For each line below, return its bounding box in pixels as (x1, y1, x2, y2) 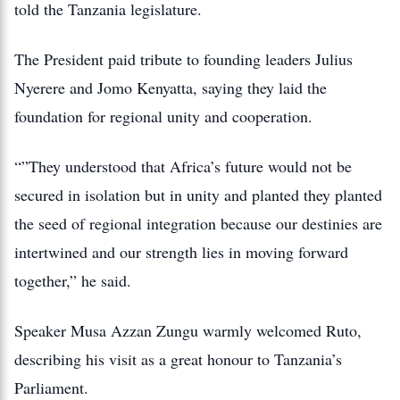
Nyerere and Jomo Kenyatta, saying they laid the (14, 77, 327, 98)
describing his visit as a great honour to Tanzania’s (14, 348, 342, 370)
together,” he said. (14, 270, 131, 291)
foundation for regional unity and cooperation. (14, 105, 312, 127)
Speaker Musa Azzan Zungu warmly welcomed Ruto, (14, 320, 362, 341)
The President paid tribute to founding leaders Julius (14, 48, 353, 70)
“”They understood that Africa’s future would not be (14, 155, 352, 177)
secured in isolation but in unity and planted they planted (14, 184, 382, 205)
